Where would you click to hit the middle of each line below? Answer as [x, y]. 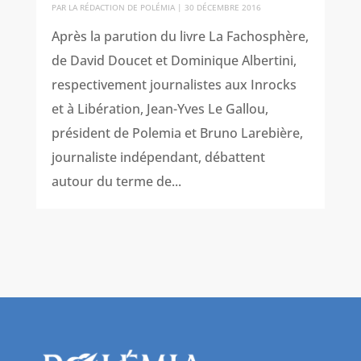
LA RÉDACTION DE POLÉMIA [121, 8]
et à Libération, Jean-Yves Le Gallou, [160, 109]
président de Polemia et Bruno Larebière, [177, 133]
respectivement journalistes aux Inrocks [174, 85]
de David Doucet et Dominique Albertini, [174, 61]
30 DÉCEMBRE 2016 [222, 8]
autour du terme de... [116, 182]
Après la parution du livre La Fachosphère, [180, 37]
